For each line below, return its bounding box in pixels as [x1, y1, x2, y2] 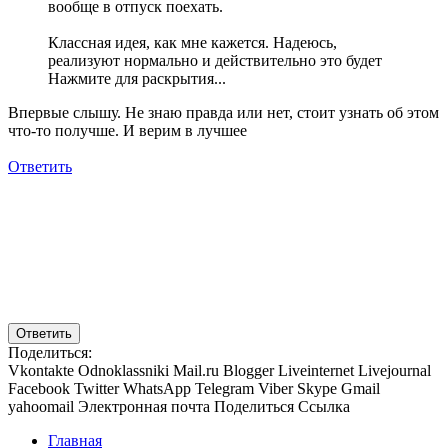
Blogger [223, 361, 274, 379]
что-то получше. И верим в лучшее [8, 121, 247, 139]
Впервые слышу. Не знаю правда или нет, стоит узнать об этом [8, 103, 439, 121]
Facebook [8, 379, 70, 397]
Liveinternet [278, 361, 354, 379]
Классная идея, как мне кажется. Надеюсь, [48, 33, 337, 51]
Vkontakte [8, 361, 74, 379]
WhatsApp [123, 379, 191, 397]
